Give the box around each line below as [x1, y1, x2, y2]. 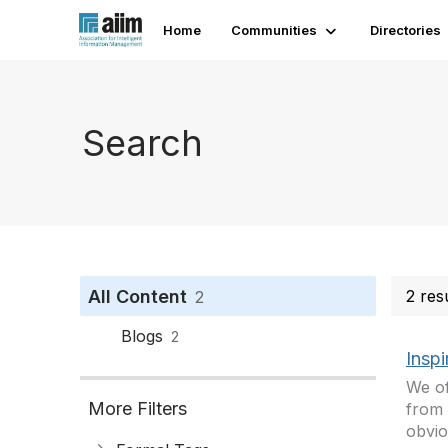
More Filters [88, 398, 187, 419]
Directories [370, 22, 442, 38]
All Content [88, 286, 187, 307]
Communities [231, 22, 318, 38]
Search [82, 120, 203, 165]
